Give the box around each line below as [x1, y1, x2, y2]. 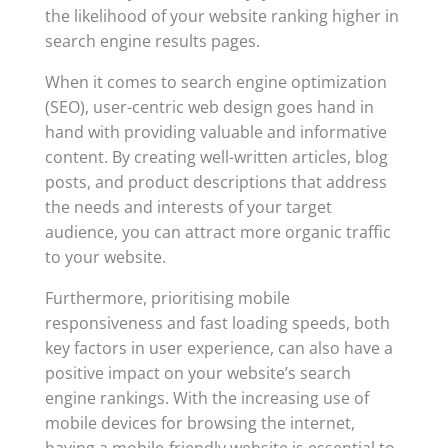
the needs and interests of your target [44, 196, 332, 218]
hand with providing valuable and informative [44, 121, 387, 143]
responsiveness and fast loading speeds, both [44, 312, 390, 334]
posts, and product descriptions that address [44, 171, 387, 193]
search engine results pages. [44, 30, 260, 52]
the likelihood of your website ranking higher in [44, 5, 399, 27]
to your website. [44, 246, 166, 268]
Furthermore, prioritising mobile [44, 287, 290, 309]
